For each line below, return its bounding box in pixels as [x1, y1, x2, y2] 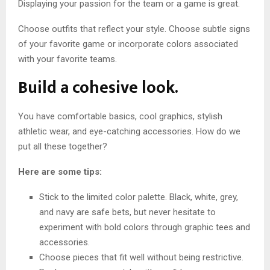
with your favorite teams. [18, 53, 117, 64]
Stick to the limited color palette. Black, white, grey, [39, 191, 238, 202]
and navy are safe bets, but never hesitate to [39, 206, 216, 218]
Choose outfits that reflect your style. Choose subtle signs [18, 23, 250, 34]
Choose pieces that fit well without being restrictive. [39, 251, 243, 263]
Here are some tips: [18, 166, 102, 177]
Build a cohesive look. [18, 73, 178, 102]
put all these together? [18, 140, 107, 152]
